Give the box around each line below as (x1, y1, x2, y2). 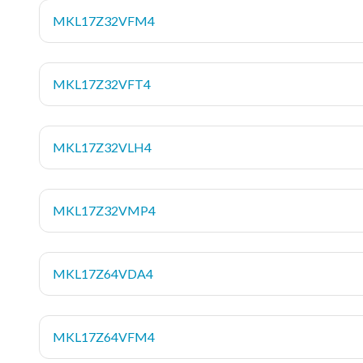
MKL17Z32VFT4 (53, 75, 151, 92)
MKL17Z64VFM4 (53, 328, 155, 344)
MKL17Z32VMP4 (53, 202, 156, 218)
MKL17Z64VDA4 (53, 265, 153, 281)
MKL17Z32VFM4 (53, 12, 155, 28)
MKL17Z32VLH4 (53, 139, 152, 155)
